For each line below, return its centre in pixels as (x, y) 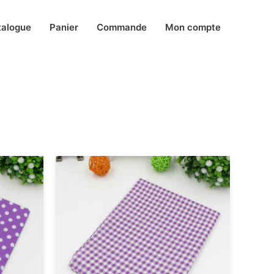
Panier (64, 27)
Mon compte (193, 27)
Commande (122, 27)
